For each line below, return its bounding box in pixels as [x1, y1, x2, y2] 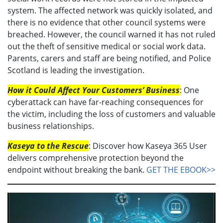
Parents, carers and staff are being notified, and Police [7, 53, 211, 64]
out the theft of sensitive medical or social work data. [7, 41, 206, 52]
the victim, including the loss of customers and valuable [7, 109, 216, 120]
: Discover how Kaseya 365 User [89, 140, 207, 152]
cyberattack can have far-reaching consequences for [7, 97, 204, 108]
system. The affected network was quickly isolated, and [7, 5, 213, 16]
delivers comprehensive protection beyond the [7, 152, 184, 164]
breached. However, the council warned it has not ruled [7, 29, 216, 40]
